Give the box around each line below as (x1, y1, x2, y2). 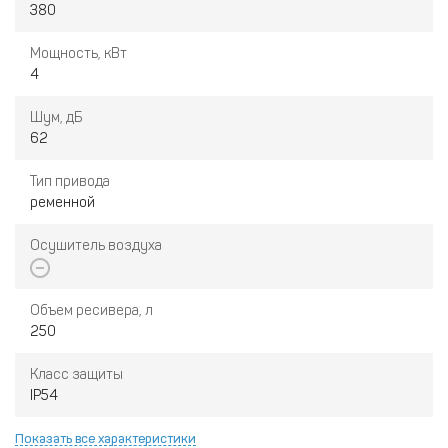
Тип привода (30, 173, 110, 191)
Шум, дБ (30, 109, 82, 127)
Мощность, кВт (30, 45, 127, 63)
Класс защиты (30, 365, 123, 383)
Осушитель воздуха (30, 237, 162, 255)
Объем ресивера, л (30, 301, 153, 319)
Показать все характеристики (15, 430, 196, 446)
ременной (30, 194, 95, 212)
